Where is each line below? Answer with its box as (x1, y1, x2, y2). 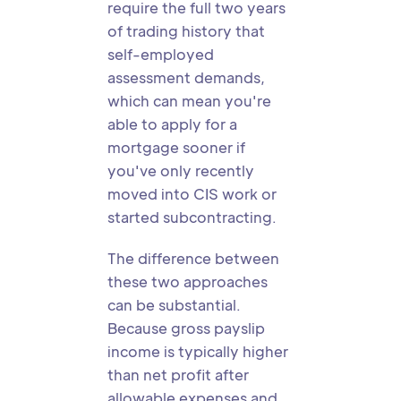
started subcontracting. (107, 208, 277, 226)
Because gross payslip (107, 319, 265, 337)
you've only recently (107, 161, 254, 180)
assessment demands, (107, 68, 265, 87)
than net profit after (107, 365, 249, 384)
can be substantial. (107, 295, 241, 314)
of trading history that (107, 21, 265, 40)
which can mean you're (107, 91, 271, 110)
